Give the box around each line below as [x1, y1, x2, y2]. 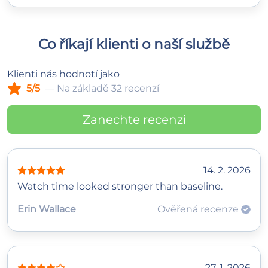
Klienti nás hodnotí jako [7, 68, 120, 80]
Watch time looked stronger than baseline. [17, 180, 223, 192]
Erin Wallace [17, 203, 76, 215]
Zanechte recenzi [82, 112, 186, 127]
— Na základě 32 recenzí [45, 82, 159, 94]
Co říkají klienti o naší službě [38, 35, 230, 53]
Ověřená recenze [157, 203, 241, 215]
